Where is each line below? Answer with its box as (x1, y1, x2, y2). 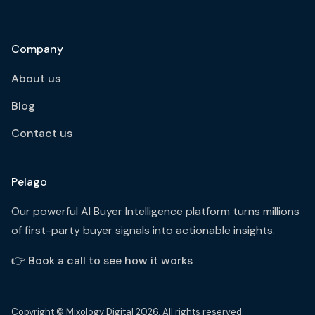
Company (11, 41, 63, 56)
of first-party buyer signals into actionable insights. (11, 223, 275, 238)
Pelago (11, 174, 47, 189)
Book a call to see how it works (28, 253, 193, 268)
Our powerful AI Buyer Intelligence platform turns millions (11, 204, 300, 219)
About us (11, 71, 60, 86)
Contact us (11, 126, 72, 141)
